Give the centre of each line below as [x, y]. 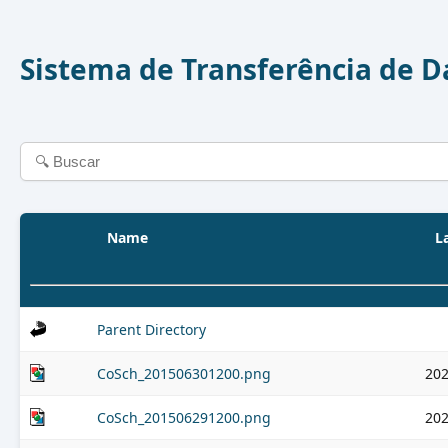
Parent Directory [151, 329]
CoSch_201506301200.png [184, 373]
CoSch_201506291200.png [184, 417]
